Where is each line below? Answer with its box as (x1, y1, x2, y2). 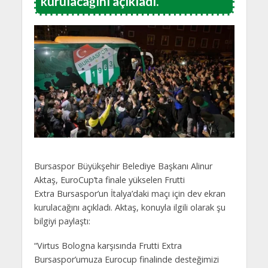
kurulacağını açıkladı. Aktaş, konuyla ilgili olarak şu (33, 202, 226, 214)
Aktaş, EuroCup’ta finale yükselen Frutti (33, 174, 185, 186)
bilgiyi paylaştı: (33, 215, 90, 227)
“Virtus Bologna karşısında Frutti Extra (33, 240, 182, 251)
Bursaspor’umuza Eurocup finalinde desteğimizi (33, 254, 219, 265)
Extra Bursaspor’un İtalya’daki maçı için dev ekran (33, 188, 226, 200)
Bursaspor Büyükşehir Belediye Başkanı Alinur (33, 160, 212, 172)
